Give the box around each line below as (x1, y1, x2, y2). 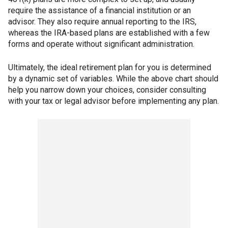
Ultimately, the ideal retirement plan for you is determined (8, 63, 211, 73)
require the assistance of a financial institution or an (8, 6, 191, 16)
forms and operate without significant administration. (8, 39, 194, 49)
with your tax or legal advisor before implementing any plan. (8, 96, 219, 106)
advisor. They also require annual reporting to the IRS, (8, 17, 196, 27)
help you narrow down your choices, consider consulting (8, 85, 206, 95)
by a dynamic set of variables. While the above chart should (8, 74, 218, 84)
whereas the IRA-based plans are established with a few (8, 28, 210, 38)
